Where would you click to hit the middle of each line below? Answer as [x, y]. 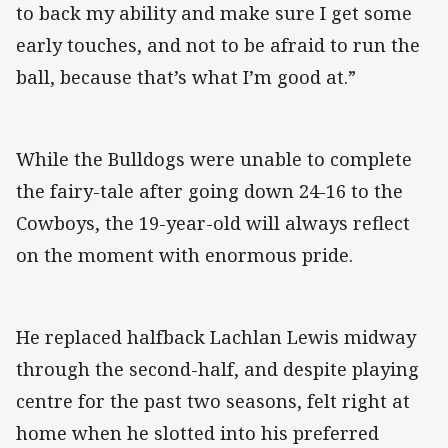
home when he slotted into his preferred [197, 433]
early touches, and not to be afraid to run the [218, 45]
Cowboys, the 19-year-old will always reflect [213, 223]
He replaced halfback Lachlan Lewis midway [216, 337]
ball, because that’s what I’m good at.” [186, 77]
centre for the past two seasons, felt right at [213, 401]
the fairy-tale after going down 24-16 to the [209, 191]
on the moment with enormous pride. [187, 255]
